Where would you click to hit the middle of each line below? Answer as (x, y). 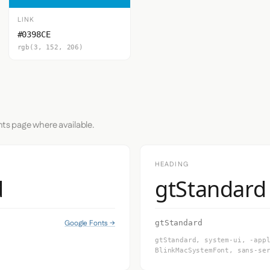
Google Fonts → (90, 223)
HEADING (172, 165)
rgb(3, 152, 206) (50, 47)
